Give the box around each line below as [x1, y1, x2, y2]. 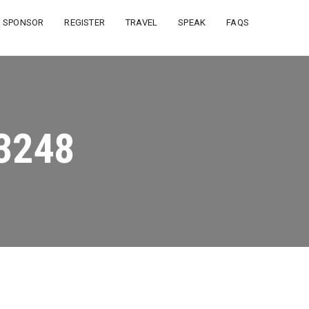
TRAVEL [125, 17, 158, 28]
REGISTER [64, 17, 105, 28]
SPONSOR [2, 17, 44, 28]
